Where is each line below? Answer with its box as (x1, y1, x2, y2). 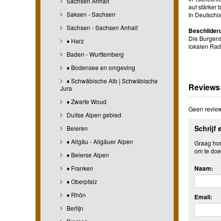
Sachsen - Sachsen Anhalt (65, 23, 138, 32)
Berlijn (65, 203, 83, 212)
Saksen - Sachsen (65, 9, 115, 18)
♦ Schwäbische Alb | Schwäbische (65, 76, 158, 85)
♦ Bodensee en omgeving (65, 63, 135, 72)
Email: (194, 192, 212, 201)
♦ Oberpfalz (65, 177, 97, 185)
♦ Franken (65, 163, 93, 172)
